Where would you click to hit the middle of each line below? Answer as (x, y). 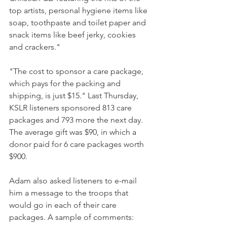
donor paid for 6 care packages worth (78, 144)
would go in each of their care (64, 205)
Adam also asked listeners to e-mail (74, 181)
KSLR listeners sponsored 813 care (71, 108)
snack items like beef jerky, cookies (73, 35)
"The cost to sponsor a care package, (77, 71)
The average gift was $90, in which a (74, 132)
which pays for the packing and (66, 83)
